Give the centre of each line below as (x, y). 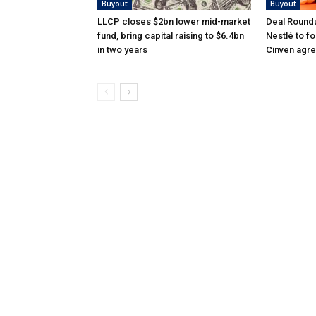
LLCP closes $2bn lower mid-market (174, 22)
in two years (122, 50)
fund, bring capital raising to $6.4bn (171, 36)
